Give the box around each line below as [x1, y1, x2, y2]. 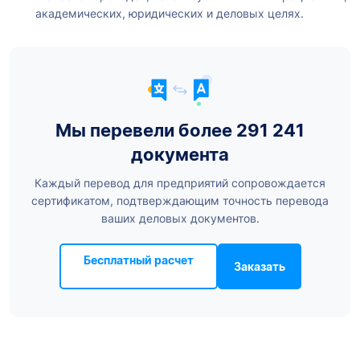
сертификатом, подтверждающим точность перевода [31, 194, 329, 208]
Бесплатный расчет [83, 253, 194, 268]
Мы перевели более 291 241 [55, 120, 305, 141]
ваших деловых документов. [100, 211, 260, 226]
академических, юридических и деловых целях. [35, 6, 304, 21]
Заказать [233, 260, 285, 274]
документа [131, 144, 229, 166]
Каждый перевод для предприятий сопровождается [35, 176, 325, 190]
